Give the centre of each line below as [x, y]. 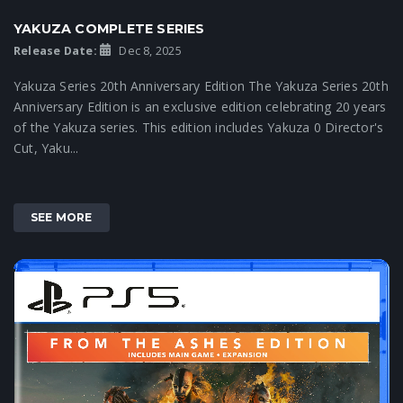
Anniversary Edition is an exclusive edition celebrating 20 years [200, 106]
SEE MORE [62, 217]
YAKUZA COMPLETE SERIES [109, 28]
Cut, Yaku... [46, 148]
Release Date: [55, 50]
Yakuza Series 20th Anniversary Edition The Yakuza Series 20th [201, 85]
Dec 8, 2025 [149, 50]
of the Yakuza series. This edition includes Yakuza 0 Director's [199, 127]
